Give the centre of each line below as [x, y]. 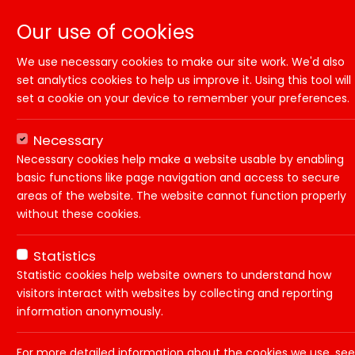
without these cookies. [79, 214]
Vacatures [185, 249]
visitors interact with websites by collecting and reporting [175, 293]
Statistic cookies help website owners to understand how [174, 275]
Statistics [65, 256]
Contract [277, 325]
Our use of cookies [105, 32]
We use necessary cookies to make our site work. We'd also [181, 62]
